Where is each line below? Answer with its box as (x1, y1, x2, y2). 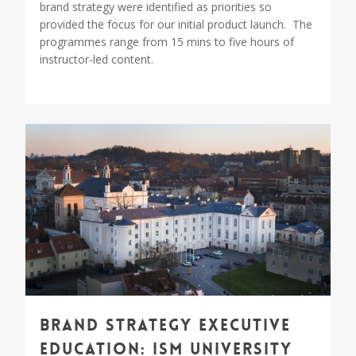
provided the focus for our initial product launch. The (40, 17, 312, 33)
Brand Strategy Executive (40, 314, 291, 335)
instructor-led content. (40, 52, 153, 68)
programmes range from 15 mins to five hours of (40, 34, 294, 50)
